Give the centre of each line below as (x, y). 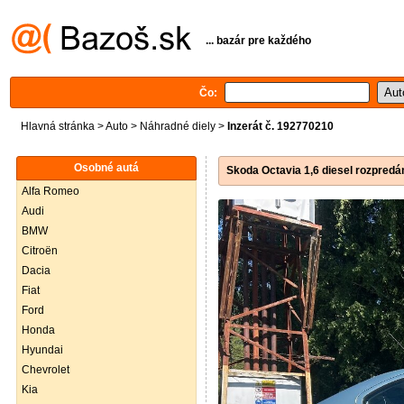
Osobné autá (106, 168)
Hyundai (42, 350)
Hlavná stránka (58, 126)
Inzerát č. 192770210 (280, 126)
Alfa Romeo (50, 191)
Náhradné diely (178, 126)
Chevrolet (46, 370)
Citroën (40, 251)
